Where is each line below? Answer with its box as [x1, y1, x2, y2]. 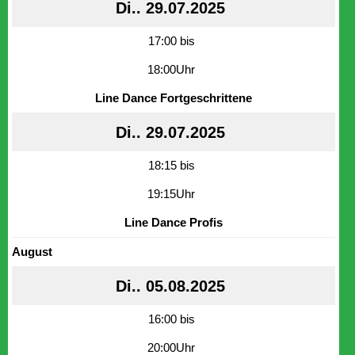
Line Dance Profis [124, 215, 223, 229]
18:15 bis [147, 158, 195, 172]
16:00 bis [147, 311, 195, 326]
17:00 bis [147, 33, 195, 48]
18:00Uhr [147, 62, 195, 76]
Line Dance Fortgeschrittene [95, 90, 252, 105]
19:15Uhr [147, 186, 195, 200]
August [12, 245, 52, 259]
